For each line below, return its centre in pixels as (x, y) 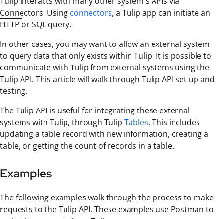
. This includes (174, 122)
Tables (136, 122)
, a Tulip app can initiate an (161, 12)
